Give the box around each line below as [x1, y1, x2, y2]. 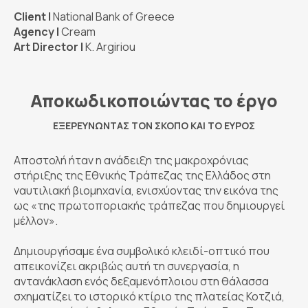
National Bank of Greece [51, 9, 175, 25]
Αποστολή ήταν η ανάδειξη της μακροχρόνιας [14, 153, 249, 168]
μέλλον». [14, 213, 58, 229]
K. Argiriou [83, 39, 135, 55]
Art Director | [14, 39, 83, 55]
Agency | [14, 24, 59, 40]
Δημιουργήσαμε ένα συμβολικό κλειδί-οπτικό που [14, 243, 269, 259]
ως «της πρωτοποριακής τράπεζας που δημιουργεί [14, 198, 285, 214]
